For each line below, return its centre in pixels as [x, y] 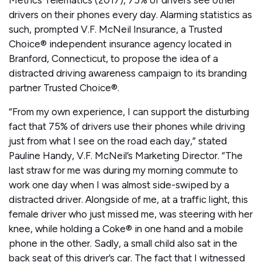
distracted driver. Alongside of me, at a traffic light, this [128, 200]
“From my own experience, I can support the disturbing [129, 112]
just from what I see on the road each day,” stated [118, 141]
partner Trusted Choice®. [64, 88]
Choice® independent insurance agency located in [120, 44]
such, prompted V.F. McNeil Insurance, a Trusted [116, 30]
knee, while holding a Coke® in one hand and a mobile [126, 229]
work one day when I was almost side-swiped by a [119, 185]
